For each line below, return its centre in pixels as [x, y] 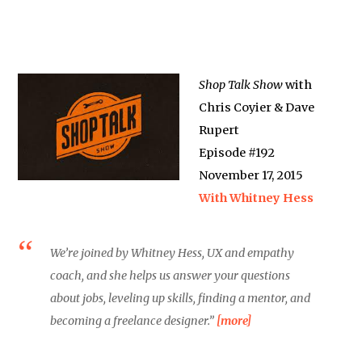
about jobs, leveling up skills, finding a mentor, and [181, 298]
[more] [234, 321]
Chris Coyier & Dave [257, 107]
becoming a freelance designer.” [134, 321]
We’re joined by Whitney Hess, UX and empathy [173, 253]
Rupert [219, 130]
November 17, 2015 [251, 175]
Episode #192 [237, 153]
